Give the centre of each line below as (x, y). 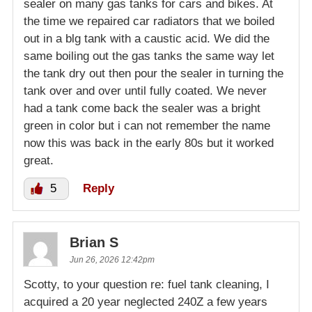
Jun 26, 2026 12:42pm (112, 259)
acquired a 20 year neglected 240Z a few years (146, 302)
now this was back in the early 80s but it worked (149, 143)
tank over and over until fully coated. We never (145, 91)
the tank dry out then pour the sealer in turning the (154, 73)
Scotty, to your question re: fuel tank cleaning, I (147, 284)
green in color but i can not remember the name (147, 125)
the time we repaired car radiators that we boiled (149, 21)
